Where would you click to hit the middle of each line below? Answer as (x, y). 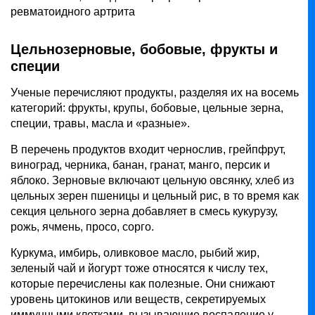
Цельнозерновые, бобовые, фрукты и (144, 49)
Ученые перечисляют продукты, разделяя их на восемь (155, 92)
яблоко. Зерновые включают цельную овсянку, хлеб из (152, 180)
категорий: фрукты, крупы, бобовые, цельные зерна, (147, 108)
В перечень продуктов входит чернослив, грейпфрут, (148, 149)
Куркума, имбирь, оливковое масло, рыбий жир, (135, 252)
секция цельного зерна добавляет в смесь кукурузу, (144, 211)
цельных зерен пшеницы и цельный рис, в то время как (155, 195)
